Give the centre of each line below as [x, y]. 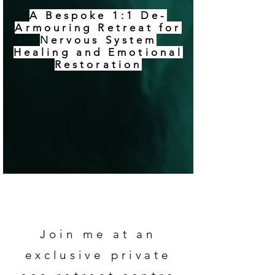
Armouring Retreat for [98, 28]
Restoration [98, 64]
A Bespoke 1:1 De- [98, 15]
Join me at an [98, 234]
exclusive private [98, 255]
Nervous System [98, 40]
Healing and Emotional [98, 52]
